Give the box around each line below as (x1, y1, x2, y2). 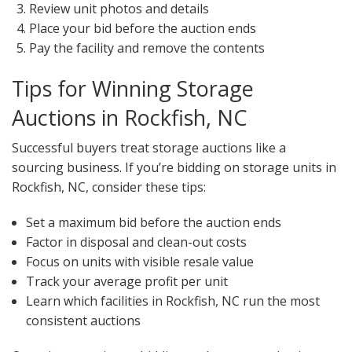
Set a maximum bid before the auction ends (25, 214, 281, 232)
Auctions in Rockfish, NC (12, 103, 247, 133)
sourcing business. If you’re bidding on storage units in (12, 159, 336, 177)
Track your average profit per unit (25, 273, 228, 291)
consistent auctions (25, 312, 141, 330)
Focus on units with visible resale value (25, 253, 254, 271)
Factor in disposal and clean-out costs (25, 233, 247, 251)
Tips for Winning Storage (12, 74, 254, 104)
